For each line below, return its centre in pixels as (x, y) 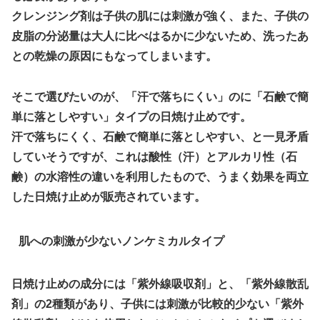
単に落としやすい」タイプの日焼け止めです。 (131, 117)
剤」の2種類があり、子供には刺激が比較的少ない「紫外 (157, 304)
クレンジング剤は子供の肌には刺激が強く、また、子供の (160, 16)
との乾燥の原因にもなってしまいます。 (114, 56)
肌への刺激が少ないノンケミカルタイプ (121, 241)
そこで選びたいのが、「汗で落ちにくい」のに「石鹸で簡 (160, 97)
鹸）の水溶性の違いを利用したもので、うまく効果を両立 (160, 177)
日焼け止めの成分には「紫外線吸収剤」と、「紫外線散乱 (160, 284)
